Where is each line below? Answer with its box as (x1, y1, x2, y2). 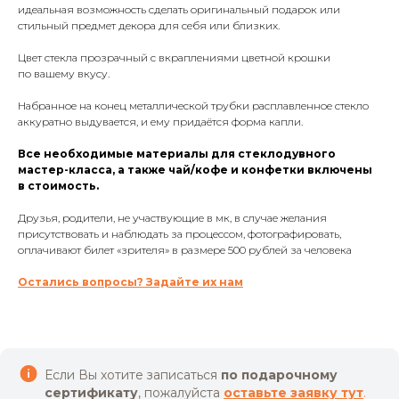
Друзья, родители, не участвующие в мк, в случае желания (18, 210, 327, 224)
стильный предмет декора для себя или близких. (18, 18, 280, 32)
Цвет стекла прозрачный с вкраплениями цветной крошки (18, 50, 330, 64)
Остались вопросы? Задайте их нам (18, 274, 243, 289)
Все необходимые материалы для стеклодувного (18, 146, 336, 160)
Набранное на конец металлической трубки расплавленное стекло (18, 98, 369, 112)
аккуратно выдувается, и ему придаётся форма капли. (18, 114, 303, 128)
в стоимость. (18, 178, 99, 192)
